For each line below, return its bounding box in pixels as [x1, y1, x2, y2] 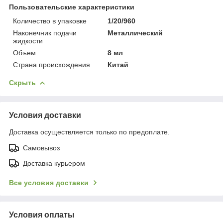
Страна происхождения [13, 60, 90, 69]
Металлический [108, 28, 163, 37]
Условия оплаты [9, 210, 75, 219]
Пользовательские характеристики [9, 2, 134, 11]
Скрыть [9, 78, 36, 87]
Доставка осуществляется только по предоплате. [9, 127, 170, 136]
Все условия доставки [9, 178, 89, 187]
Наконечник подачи [13, 28, 77, 37]
